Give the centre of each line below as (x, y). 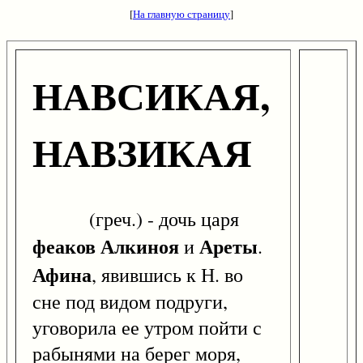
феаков (64, 246)
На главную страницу (181, 14)
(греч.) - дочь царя (136, 219)
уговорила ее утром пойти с (147, 328)
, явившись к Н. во (167, 275)
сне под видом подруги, (130, 302)
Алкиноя (140, 246)
